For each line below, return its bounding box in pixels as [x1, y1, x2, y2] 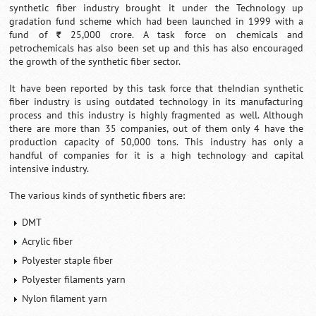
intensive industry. [9, 162, 90, 175]
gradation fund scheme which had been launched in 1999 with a [9, 15, 304, 28]
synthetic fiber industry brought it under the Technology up [9, 1, 304, 14]
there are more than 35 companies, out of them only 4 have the [9, 122, 304, 135]
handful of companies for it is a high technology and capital [9, 149, 304, 162]
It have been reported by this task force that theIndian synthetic [9, 82, 304, 95]
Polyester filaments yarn [22, 273, 126, 286]
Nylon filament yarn [22, 292, 108, 305]
